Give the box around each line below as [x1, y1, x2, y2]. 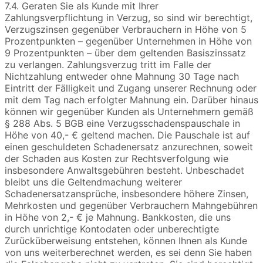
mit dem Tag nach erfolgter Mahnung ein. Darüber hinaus [5, 94, 258, 106]
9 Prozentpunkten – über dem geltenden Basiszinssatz [5, 47, 246, 59]
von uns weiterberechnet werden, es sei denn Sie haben [5, 247, 252, 259]
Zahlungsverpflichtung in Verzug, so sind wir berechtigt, [5, 12, 252, 24]
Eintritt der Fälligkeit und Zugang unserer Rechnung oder [5, 82, 257, 95]
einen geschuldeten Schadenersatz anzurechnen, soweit [5, 141, 253, 153]
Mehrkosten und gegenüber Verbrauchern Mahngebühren [5, 200, 258, 212]
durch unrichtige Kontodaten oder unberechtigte [5, 223, 219, 235]
